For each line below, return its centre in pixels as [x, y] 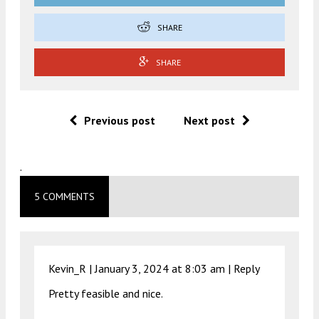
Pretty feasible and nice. [106, 294]
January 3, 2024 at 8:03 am [160, 269]
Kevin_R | [72, 269]
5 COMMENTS [64, 197]
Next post [209, 121]
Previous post [120, 121]
